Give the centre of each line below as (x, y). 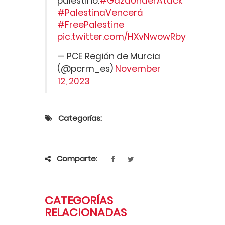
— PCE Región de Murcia (109, 56)
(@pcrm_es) (86, 69)
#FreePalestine (91, 24)
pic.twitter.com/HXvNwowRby (122, 36)
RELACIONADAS (86, 212)
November (138, 69)
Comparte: (77, 158)
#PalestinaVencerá (100, 12)
